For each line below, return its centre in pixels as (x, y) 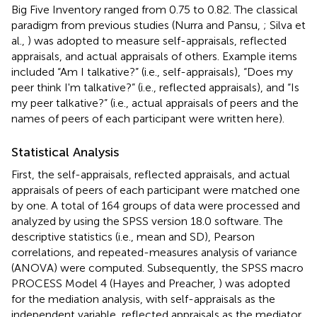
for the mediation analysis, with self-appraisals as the (143, 299)
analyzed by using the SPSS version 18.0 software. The (147, 221)
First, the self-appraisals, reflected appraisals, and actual (151, 174)
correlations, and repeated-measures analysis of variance (154, 252)
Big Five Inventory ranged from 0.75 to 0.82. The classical (155, 9)
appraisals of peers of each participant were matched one (156, 190)
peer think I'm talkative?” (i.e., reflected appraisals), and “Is (155, 87)
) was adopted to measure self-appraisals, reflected (157, 40)
